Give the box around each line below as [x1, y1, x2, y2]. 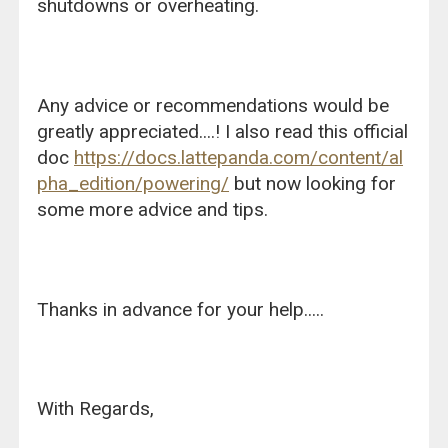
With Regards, [37, 397, 155, 421]
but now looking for [229, 171, 397, 195]
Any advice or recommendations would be [37, 93, 390, 117]
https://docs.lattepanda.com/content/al [74, 145, 404, 169]
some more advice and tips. [37, 197, 269, 221]
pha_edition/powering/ [37, 171, 230, 195]
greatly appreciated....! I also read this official [37, 119, 409, 143]
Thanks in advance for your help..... [37, 297, 325, 321]
